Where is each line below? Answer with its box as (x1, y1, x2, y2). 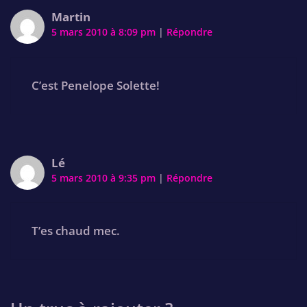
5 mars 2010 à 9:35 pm (51, 171, 158, 184)
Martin (51, 9, 90, 25)
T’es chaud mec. (32, 223, 120, 239)
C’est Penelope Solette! (32, 77, 160, 93)
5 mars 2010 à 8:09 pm (51, 25, 158, 39)
